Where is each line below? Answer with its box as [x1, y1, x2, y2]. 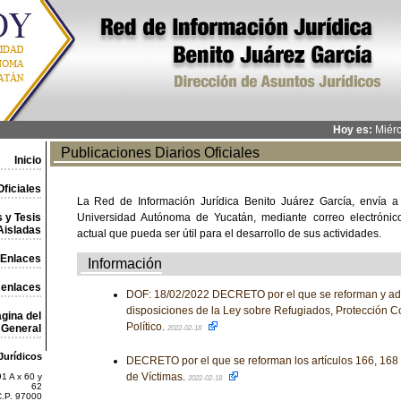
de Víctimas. [125, 371, 188, 383]
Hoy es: [332, 124, 372, 136]
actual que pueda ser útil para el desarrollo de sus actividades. [76, 227, 381, 240]
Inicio [13, 154, 41, 166]
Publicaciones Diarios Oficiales [53, 145, 260, 160]
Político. [125, 320, 167, 333]
